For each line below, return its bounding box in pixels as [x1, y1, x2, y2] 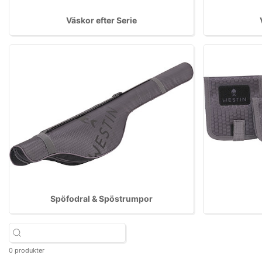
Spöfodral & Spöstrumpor [50, 193, 153, 204]
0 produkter [9, 246, 44, 254]
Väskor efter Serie [66, 15, 137, 26]
